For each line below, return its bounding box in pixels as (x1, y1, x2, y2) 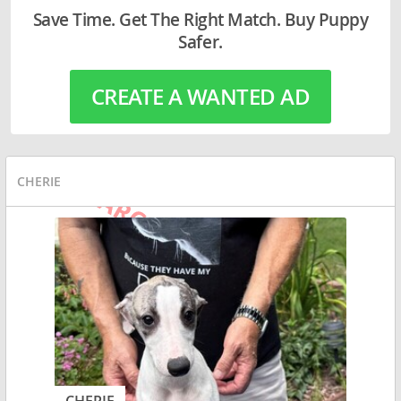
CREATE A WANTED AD (91, 82, 310, 112)
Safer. (178, 30, 223, 55)
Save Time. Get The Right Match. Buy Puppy (32, 8, 369, 32)
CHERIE (17, 172, 61, 190)
